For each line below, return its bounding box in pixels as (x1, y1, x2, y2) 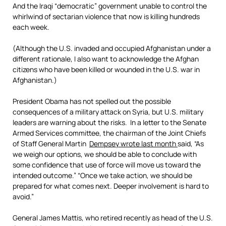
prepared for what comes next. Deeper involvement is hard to (13, 181, 209, 191)
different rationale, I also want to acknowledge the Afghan (13, 54, 199, 64)
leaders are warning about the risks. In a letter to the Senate (13, 118, 206, 127)
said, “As (178, 139, 204, 148)
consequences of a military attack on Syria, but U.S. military (13, 107, 203, 117)
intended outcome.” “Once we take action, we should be (13, 171, 192, 180)
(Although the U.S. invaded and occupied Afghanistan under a (13, 43, 211, 53)
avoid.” (13, 192, 34, 201)
